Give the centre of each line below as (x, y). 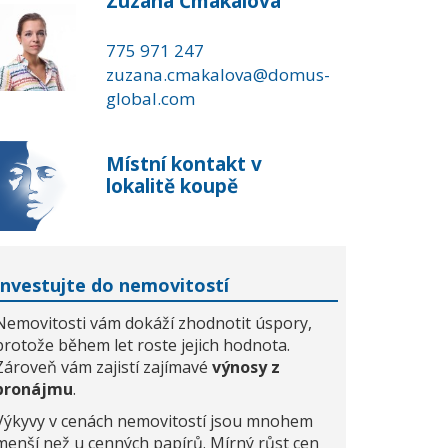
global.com (150, 98)
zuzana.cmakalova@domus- (218, 74)
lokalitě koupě (172, 186)
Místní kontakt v (184, 164)
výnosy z (246, 367)
